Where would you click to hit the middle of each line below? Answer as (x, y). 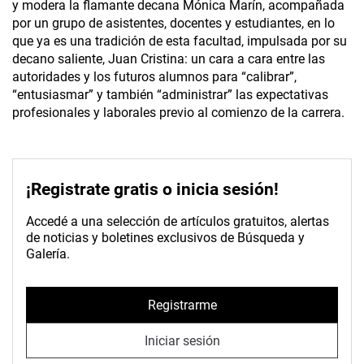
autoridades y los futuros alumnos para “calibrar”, (154, 77)
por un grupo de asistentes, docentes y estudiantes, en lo (173, 24)
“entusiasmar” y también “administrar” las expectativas (170, 95)
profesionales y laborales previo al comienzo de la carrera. (178, 113)
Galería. (48, 254)
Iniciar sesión (182, 340)
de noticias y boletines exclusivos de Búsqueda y (165, 238)
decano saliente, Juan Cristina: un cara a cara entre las (169, 59)
